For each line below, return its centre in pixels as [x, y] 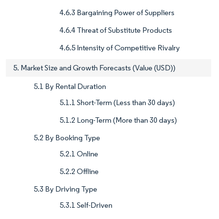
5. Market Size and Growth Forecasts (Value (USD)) [94, 68]
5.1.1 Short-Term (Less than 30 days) [117, 103]
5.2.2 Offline [79, 172]
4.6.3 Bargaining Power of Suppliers [117, 13]
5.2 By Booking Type [67, 138]
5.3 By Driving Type [66, 189]
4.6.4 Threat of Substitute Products [116, 30]
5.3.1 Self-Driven [86, 205]
